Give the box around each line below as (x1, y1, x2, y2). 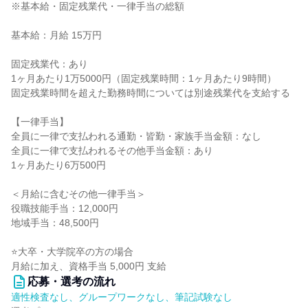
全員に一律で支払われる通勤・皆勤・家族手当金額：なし (11, 131, 261, 142)
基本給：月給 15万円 (11, 30, 102, 41)
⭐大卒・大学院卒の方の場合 (11, 246, 133, 257)
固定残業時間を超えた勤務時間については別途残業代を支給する (11, 87, 290, 98)
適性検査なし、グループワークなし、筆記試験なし (11, 291, 232, 302)
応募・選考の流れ (27, 276, 115, 287)
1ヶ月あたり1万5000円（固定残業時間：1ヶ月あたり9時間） (11, 73, 276, 84)
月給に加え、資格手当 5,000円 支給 (11, 261, 166, 272)
